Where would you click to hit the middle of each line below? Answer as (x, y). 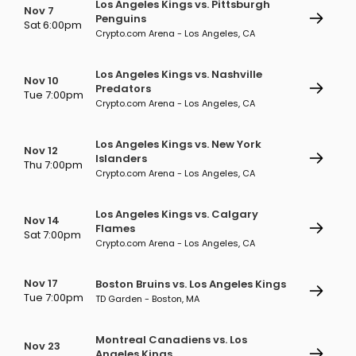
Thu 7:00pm (53, 165)
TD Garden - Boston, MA (147, 299)
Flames (115, 228)
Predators (123, 89)
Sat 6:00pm (53, 25)
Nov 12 (41, 151)
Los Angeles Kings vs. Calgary (177, 214)
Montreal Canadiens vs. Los (171, 340)
